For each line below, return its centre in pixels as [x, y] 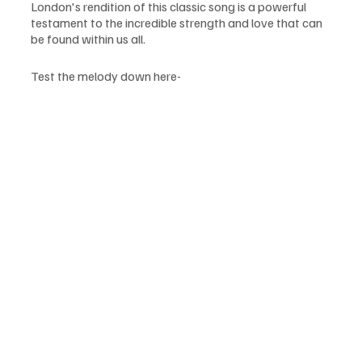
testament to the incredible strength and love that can [178, 23]
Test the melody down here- [106, 76]
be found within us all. [88, 39]
